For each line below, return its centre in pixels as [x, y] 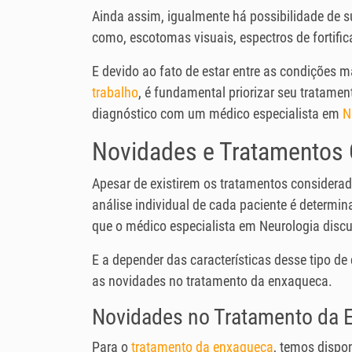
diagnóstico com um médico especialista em [217, 114]
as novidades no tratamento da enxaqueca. [212, 281]
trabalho [115, 93]
